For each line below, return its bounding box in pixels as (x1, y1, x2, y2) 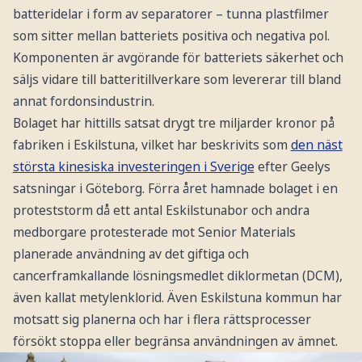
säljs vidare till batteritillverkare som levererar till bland (12, 69, 341, 88)
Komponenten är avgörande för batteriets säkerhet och (12, 48, 343, 66)
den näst (290, 135, 343, 154)
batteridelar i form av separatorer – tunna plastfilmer (12, 4, 329, 23)
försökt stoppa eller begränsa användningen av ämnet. (12, 331, 338, 350)
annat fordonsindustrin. (12, 91, 154, 110)
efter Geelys (254, 157, 330, 175)
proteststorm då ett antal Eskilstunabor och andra (12, 200, 309, 219)
